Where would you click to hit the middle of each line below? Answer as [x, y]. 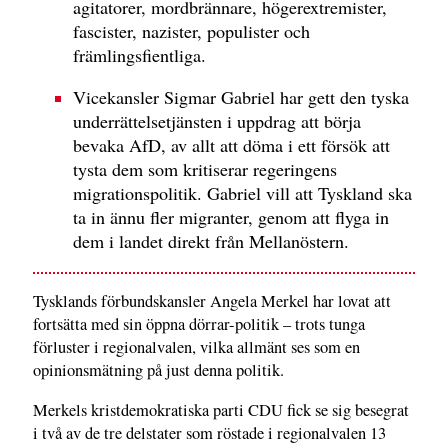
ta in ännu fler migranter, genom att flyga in [231, 217]
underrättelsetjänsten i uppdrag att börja [217, 121]
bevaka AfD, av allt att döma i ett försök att [231, 145]
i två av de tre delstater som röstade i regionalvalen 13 [209, 432]
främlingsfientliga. [139, 55]
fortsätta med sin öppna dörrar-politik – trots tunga [199, 324]
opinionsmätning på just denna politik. [158, 370]
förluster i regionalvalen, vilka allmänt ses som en [196, 347]
